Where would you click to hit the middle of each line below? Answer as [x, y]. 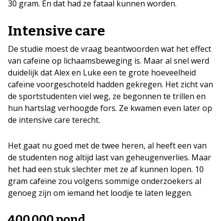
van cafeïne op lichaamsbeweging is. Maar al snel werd [109, 60]
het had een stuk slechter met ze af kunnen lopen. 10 [106, 169]
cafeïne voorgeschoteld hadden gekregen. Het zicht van [110, 84]
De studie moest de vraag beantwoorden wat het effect [110, 49]
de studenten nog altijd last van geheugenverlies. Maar [110, 157]
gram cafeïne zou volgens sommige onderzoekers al [105, 181]
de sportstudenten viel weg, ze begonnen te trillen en [107, 96]
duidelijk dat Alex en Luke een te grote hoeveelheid [102, 72]
